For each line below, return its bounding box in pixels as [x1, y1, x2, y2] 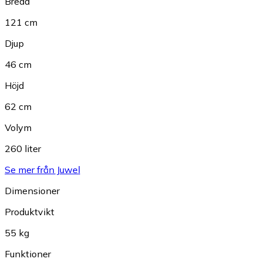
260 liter [5, 143, 41, 155]
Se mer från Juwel [5, 164, 80, 176]
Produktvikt [5, 206, 54, 218]
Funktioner [5, 248, 51, 260]
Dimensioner [5, 185, 60, 197]
